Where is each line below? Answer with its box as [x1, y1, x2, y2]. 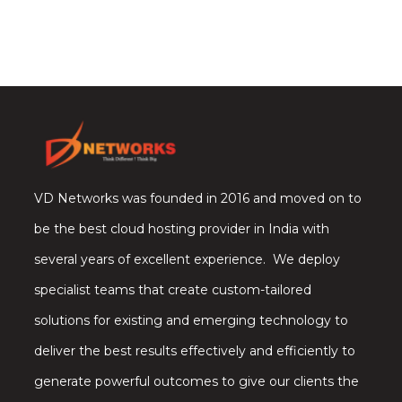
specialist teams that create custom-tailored [33, 281, 311, 298]
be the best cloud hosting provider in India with [33, 220, 329, 237]
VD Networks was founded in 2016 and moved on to [33, 189, 362, 206]
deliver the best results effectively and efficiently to [33, 342, 355, 359]
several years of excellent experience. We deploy [33, 250, 340, 267]
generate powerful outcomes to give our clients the [33, 372, 359, 389]
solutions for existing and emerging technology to [33, 311, 348, 328]
